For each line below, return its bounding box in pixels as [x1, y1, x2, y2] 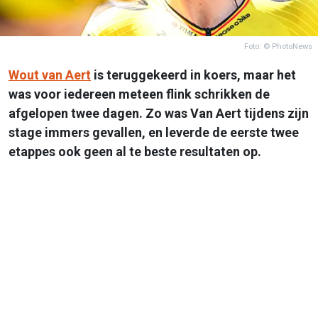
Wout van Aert [9, 67, 91, 82]
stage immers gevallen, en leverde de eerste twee [9, 124, 299, 140]
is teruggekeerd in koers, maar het [91, 67, 296, 82]
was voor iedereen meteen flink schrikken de [9, 86, 270, 102]
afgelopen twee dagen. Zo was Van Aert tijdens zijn [9, 105, 309, 121]
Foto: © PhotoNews [244, 41, 312, 51]
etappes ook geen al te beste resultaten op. [9, 143, 261, 159]
